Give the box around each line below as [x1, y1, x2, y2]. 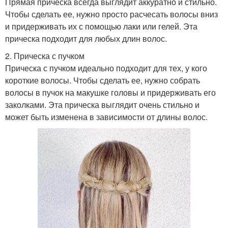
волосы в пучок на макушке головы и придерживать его [5, 87, 216, 99]
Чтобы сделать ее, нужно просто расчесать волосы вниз [5, 8, 218, 20]
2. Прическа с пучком [5, 50, 84, 62]
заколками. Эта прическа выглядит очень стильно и [5, 99, 199, 111]
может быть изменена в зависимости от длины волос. [5, 111, 208, 123]
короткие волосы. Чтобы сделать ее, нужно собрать [5, 74, 200, 87]
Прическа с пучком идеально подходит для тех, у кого [5, 62, 207, 74]
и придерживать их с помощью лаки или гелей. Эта [5, 20, 197, 33]
